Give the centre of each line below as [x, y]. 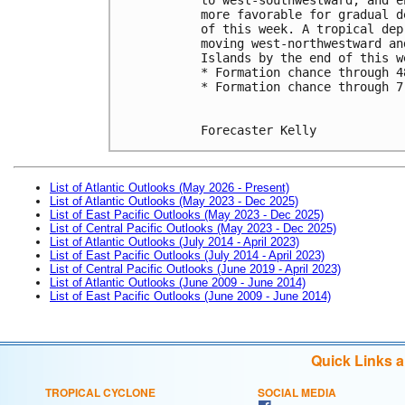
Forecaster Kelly [259, 130]
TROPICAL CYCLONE [100, 392]
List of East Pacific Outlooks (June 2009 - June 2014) [190, 296]
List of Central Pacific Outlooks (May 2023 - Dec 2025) [193, 228]
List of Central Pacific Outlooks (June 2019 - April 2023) [195, 268]
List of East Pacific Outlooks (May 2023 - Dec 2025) [187, 214]
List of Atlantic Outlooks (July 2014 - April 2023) [174, 241]
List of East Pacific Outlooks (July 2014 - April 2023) [187, 255]
